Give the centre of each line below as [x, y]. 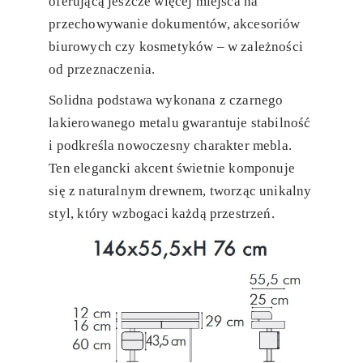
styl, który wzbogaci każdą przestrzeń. [162, 214]
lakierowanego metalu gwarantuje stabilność [180, 123]
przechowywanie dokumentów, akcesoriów [175, 24]
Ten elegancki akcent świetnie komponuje [172, 169]
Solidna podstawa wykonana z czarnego [166, 100]
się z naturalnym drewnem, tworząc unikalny [180, 191]
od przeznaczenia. [102, 70]
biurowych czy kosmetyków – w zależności [176, 47]
